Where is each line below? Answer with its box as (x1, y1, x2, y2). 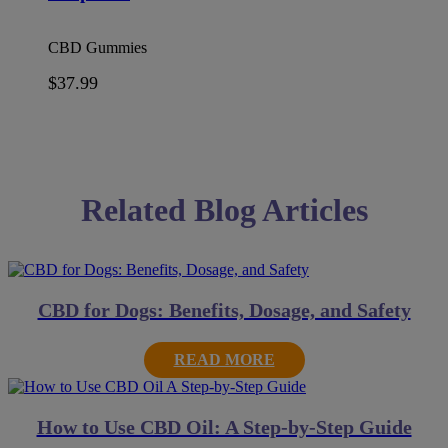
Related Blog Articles (80, 191, 368, 228)
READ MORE (173, 350, 275, 368)
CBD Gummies (48, 38, 147, 56)
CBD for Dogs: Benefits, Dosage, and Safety (37, 298, 411, 321)
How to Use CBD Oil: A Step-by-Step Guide (36, 415, 412, 438)
